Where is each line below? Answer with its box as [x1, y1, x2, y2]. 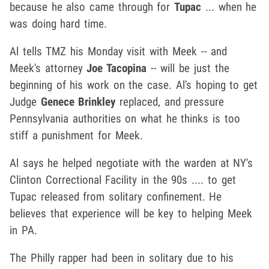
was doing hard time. [10, 16, 107, 31]
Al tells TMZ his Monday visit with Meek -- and [10, 44, 228, 58]
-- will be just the [147, 61, 229, 75]
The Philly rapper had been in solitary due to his [10, 250, 234, 265]
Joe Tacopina [86, 61, 147, 75]
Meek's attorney [10, 61, 87, 75]
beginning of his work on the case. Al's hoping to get [10, 77, 258, 92]
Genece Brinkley [40, 94, 116, 109]
